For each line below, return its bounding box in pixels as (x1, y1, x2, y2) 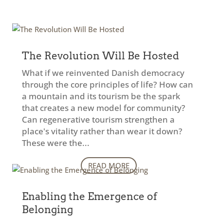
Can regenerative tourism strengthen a (21, 114, 175, 125)
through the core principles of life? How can (21, 79, 193, 90)
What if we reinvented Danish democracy (21, 67, 184, 78)
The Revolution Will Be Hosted (21, 50, 179, 62)
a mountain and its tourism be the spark (21, 91, 180, 102)
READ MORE (88, 161, 130, 170)
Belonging (21, 203, 73, 216)
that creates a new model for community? (21, 102, 185, 113)
